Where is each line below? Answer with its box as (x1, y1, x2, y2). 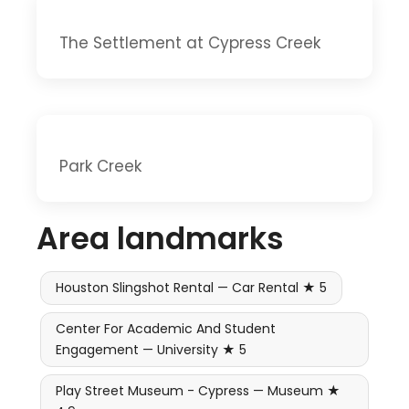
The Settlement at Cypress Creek (59, 31, 320, 54)
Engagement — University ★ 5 (56, 340, 246, 359)
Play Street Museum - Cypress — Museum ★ (56, 381, 341, 400)
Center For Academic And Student (56, 319, 276, 338)
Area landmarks (37, 216, 284, 260)
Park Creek (59, 154, 142, 177)
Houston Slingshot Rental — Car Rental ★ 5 (56, 278, 327, 297)
